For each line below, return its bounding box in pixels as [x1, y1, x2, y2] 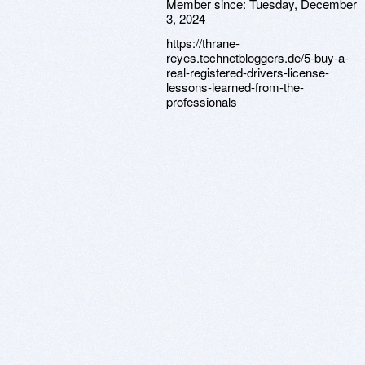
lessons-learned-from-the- [166, 78, 304, 95]
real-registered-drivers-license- [166, 64, 329, 81]
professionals [166, 93, 237, 110]
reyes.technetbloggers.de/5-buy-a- [166, 49, 349, 66]
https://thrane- [166, 34, 240, 51]
